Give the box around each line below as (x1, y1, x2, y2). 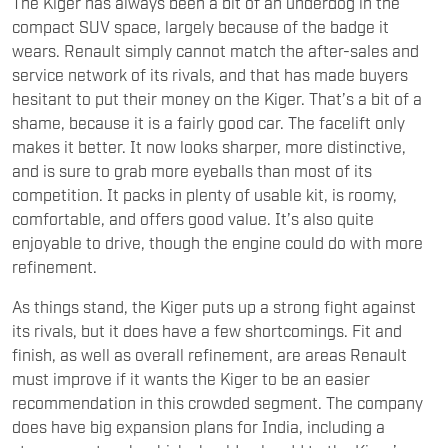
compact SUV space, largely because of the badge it (12, 15, 389, 36)
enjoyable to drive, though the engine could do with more (12, 231, 423, 252)
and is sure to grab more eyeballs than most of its (12, 159, 372, 180)
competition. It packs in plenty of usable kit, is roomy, (12, 183, 397, 204)
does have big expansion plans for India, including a (12, 415, 385, 436)
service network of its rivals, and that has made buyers (12, 63, 408, 84)
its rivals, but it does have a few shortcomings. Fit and (12, 319, 402, 340)
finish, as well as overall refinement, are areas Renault (12, 343, 407, 364)
